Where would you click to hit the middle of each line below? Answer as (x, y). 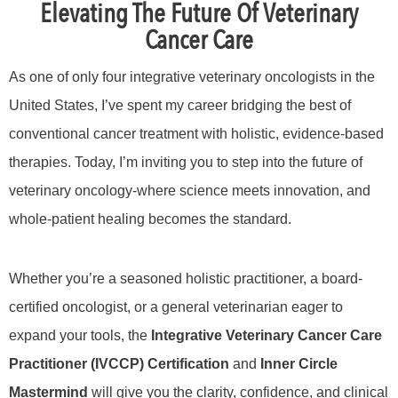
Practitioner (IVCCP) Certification (119, 363)
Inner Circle (299, 363)
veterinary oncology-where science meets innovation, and (190, 191)
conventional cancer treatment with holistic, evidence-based (196, 134)
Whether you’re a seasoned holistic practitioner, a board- (186, 278)
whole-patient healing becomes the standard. (150, 219)
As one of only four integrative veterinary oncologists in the (192, 77)
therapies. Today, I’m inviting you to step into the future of (186, 163)
